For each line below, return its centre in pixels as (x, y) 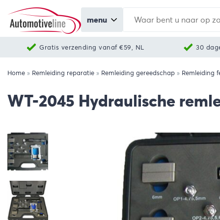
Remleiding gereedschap (138, 73)
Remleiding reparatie (63, 73)
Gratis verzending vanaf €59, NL (92, 47)
